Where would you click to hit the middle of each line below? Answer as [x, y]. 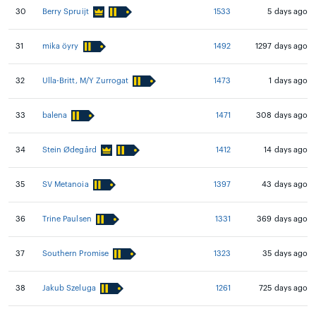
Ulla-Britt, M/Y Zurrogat [86, 81]
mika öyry [61, 46]
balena [55, 115]
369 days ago [282, 219]
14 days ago [286, 150]
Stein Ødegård [69, 150]
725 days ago [283, 288]
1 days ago [288, 81]
